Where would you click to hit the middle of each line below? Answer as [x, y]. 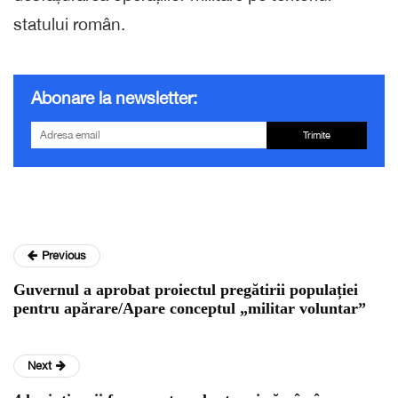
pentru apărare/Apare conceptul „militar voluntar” [190, 308]
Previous [64, 255]
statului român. [69, 24]
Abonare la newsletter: [114, 97]
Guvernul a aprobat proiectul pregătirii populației [186, 289]
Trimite [316, 135]
